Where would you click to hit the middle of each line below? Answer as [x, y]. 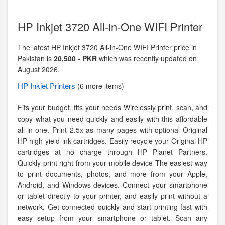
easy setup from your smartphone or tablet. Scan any [113, 218]
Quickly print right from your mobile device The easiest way [113, 163]
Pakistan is [36, 58]
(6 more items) [101, 86]
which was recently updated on [147, 58]
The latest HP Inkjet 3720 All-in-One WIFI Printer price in [107, 47]
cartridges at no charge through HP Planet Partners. [113, 152]
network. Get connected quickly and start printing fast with [113, 207]
